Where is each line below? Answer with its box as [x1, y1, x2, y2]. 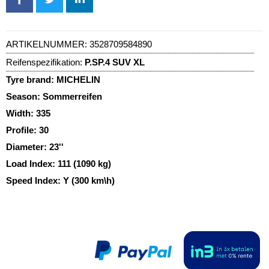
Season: [6, 91, 43, 101]
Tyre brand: [6, 74, 56, 85]
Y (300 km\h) [63, 175, 115, 186]
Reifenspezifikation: [6, 56, 82, 67]
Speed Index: [6, 175, 63, 186]
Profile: [6, 124, 39, 135]
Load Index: [6, 158, 58, 169]
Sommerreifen [43, 91, 102, 101]
